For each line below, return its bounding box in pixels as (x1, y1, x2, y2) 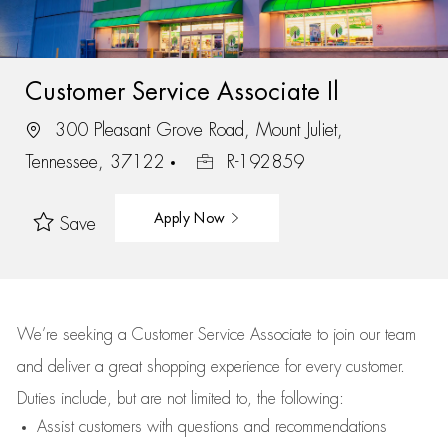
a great (94, 359, 147, 375)
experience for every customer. (210, 359, 405, 375)
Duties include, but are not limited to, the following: (16, 391, 344, 407)
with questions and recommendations (141, 419, 387, 435)
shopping (146, 359, 211, 375)
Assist (36, 419, 74, 435)
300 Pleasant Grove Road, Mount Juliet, (48, 120, 343, 139)
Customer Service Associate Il (24, 79, 339, 104)
